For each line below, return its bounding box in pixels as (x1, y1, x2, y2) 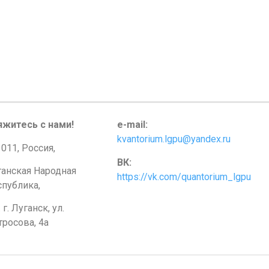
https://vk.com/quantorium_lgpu (116, 171, 251, 183)
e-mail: (116, 119, 148, 131)
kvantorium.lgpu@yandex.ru (116, 133, 231, 145)
